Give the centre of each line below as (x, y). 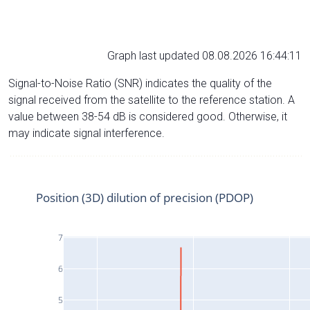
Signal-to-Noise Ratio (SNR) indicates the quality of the (140, 83)
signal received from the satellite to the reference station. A (152, 100)
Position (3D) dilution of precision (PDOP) (145, 197)
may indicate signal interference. (86, 133)
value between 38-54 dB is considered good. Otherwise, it (148, 116)
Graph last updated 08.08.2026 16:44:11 (204, 55)
